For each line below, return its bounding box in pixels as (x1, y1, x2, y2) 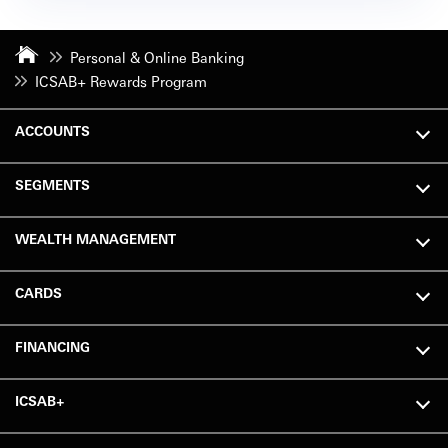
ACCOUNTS (15, 122, 90, 139)
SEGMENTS (15, 176, 90, 193)
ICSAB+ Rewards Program (35, 72, 207, 90)
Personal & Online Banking (70, 48, 244, 66)
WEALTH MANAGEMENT (15, 230, 176, 247)
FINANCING (15, 338, 90, 355)
